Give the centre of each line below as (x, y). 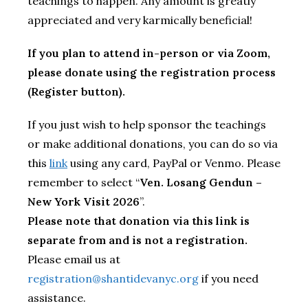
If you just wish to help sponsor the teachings (147, 124)
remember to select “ (84, 182)
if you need (229, 278)
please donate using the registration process (152, 72)
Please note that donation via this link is (139, 220)
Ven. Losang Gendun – (201, 182)
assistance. (57, 297)
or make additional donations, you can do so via (153, 143)
